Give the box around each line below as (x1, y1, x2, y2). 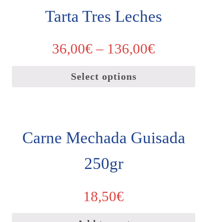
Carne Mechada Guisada (22, 129, 185, 147)
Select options (70, 71, 137, 82)
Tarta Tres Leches (45, 7, 162, 25)
